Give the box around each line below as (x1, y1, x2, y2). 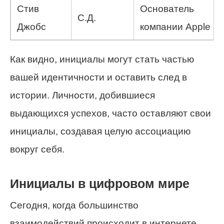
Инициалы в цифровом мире (10, 176, 189, 190)
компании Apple (140, 21, 210, 32)
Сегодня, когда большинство (10, 200, 138, 211)
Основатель (140, 3, 194, 14)
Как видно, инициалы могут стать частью (10, 53, 194, 64)
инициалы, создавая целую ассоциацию (10, 125, 190, 136)
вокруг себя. (10, 143, 64, 154)
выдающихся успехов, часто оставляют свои (10, 107, 211, 118)
